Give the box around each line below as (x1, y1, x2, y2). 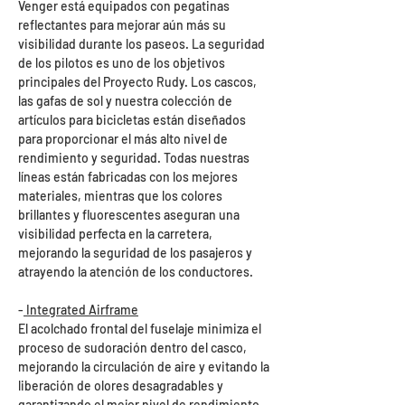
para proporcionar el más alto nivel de (18, 131, 228, 147)
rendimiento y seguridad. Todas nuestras (18, 150, 250, 166)
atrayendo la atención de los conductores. (18, 264, 253, 280)
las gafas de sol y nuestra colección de (18, 93, 232, 109)
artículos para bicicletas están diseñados (18, 112, 246, 128)
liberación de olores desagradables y (18, 378, 223, 394)
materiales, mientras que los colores (18, 188, 222, 204)
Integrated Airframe (24, 302, 138, 318)
